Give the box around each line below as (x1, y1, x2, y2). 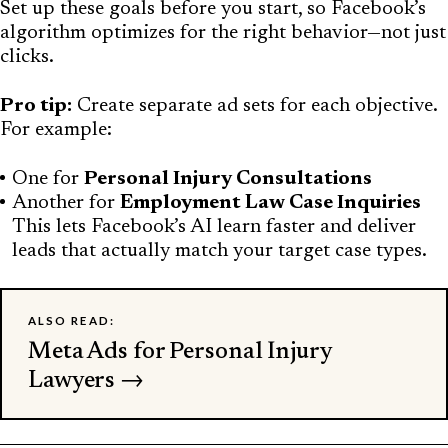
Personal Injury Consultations (84, 169, 372, 189)
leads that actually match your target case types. (12, 241, 427, 261)
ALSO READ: (28, 314, 115, 327)
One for (12, 169, 84, 189)
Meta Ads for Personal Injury (28, 339, 332, 364)
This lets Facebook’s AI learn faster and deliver (12, 217, 416, 237)
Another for (12, 193, 120, 213)
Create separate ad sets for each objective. (72, 96, 438, 116)
